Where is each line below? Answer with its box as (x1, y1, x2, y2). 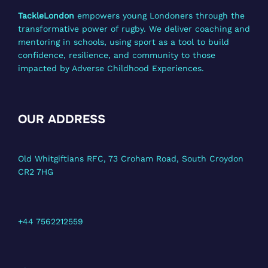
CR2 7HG (18, 167, 53, 177)
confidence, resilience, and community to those (18, 50, 215, 60)
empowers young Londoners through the (74, 11, 245, 21)
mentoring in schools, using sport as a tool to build (18, 37, 229, 47)
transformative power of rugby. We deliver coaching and (18, 24, 250, 34)
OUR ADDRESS (18, 112, 105, 127)
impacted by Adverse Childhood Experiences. (18, 63, 204, 74)
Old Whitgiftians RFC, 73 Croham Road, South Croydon (18, 154, 243, 164)
